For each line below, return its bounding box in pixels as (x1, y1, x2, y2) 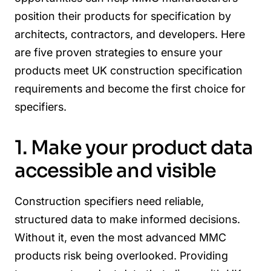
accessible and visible (15, 158, 216, 183)
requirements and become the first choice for (15, 82, 246, 96)
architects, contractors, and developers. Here (15, 28, 245, 41)
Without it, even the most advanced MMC (15, 231, 226, 244)
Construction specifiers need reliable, (15, 195, 204, 208)
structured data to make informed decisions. (15, 213, 240, 226)
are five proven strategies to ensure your (15, 46, 223, 59)
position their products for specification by (15, 10, 231, 23)
